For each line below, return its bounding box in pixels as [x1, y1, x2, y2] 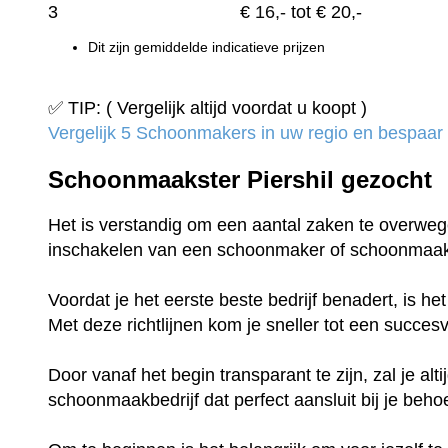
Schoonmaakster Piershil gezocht [48, 165, 433, 193]
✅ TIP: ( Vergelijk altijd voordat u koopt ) [48, 97, 368, 118]
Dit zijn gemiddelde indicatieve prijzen [88, 40, 326, 56]
